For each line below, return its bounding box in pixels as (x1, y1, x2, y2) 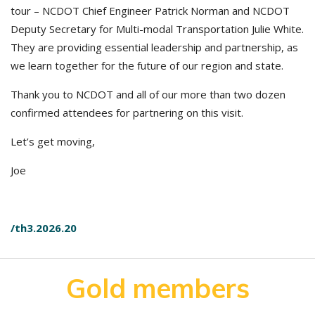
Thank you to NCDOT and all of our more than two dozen (11, 87, 285, 101)
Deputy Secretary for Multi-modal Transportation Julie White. (11, 22, 304, 36)
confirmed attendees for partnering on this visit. (11, 105, 243, 120)
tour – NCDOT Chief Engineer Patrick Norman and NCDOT (11, 4, 290, 18)
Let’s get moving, (11, 134, 95, 148)
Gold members (65, 271, 250, 305)
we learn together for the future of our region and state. (11, 58, 283, 72)
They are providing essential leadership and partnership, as (11, 40, 298, 54)
